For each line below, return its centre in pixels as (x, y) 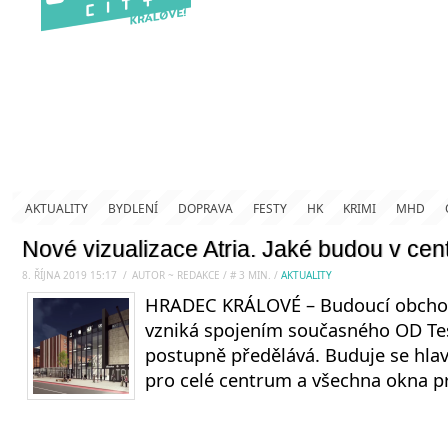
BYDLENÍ (133, 208)
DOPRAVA (205, 208)
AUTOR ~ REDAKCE (177, 275)
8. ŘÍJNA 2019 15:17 (69, 275)
